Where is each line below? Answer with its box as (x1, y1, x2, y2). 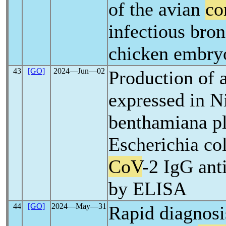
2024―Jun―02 (53, 67, 105, 75)
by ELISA (108, 178, 187, 199)
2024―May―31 (51, 202, 106, 210)
